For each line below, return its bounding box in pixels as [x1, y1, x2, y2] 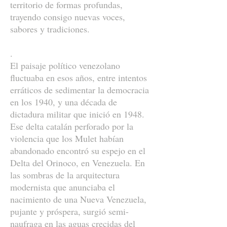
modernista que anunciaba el [10, 181, 115, 193]
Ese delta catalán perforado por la [10, 120, 133, 132]
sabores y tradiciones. [10, 23, 90, 35]
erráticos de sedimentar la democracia [10, 84, 149, 96]
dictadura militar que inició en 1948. [10, 108, 144, 120]
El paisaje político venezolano [10, 59, 120, 71]
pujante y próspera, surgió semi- [10, 205, 129, 217]
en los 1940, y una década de [10, 96, 117, 108]
